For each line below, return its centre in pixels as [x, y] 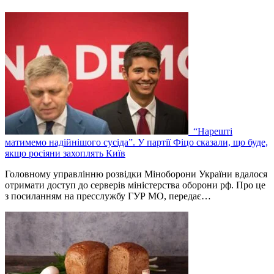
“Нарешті [212, 131]
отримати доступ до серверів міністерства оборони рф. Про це [135, 185]
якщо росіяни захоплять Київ [65, 154]
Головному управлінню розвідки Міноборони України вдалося [136, 174]
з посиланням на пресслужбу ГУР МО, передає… [108, 196]
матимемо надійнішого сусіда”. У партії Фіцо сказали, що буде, [136, 143]
